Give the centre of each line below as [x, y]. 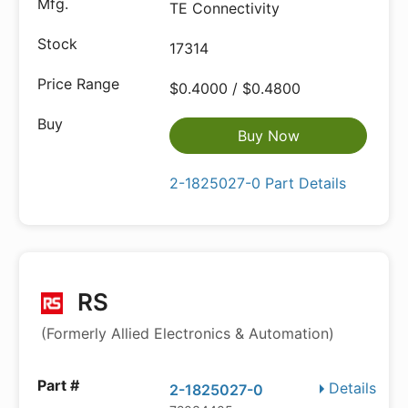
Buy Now [268, 136]
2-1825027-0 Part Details [258, 183]
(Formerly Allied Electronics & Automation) [188, 333]
